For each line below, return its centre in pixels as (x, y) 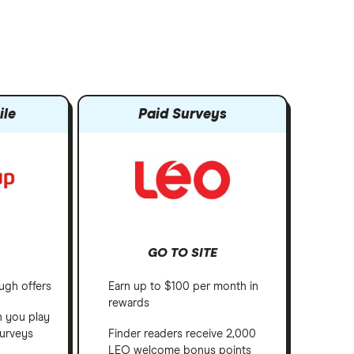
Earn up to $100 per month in (183, 287)
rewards (128, 304)
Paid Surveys (183, 115)
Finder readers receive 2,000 (182, 335)
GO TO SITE (183, 253)
